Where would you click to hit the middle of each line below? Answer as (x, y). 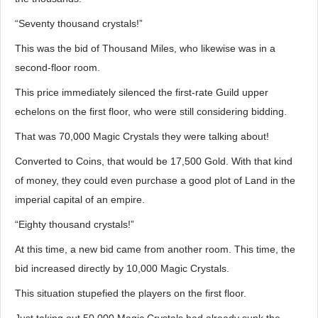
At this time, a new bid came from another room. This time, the (155, 249)
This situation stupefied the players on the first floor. (131, 293)
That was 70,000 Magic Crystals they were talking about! (142, 136)
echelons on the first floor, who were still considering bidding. (151, 111)
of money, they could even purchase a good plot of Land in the (155, 180)
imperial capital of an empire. (80, 199)
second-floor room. (57, 67)
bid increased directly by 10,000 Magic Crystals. (122, 268)
